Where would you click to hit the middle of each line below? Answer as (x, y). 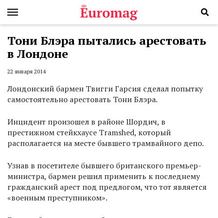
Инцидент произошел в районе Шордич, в (86, 122)
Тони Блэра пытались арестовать (107, 40)
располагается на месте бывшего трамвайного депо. (106, 143)
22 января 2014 (27, 72)
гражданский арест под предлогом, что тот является (107, 187)
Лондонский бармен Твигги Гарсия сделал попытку (105, 89)
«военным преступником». (57, 198)
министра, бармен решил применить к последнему (104, 176)
